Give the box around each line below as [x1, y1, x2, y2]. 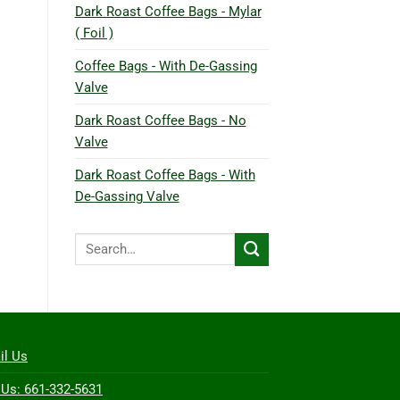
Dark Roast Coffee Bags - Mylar [74, 3, 262, 20]
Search [73, 233, 113, 248]
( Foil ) [74, 24, 113, 41]
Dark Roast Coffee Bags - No [74, 112, 246, 129]
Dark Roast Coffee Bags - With [74, 166, 255, 183]
